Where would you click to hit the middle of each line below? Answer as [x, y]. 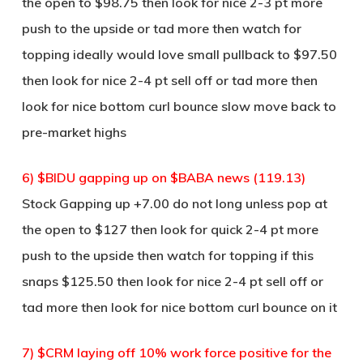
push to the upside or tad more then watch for [161, 28]
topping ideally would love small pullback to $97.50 [179, 54]
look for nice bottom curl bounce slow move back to [179, 106]
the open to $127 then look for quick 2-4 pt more [170, 229]
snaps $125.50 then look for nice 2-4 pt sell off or [172, 281]
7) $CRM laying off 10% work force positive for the [176, 352]
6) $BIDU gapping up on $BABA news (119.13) [163, 177]
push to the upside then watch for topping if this [167, 255]
